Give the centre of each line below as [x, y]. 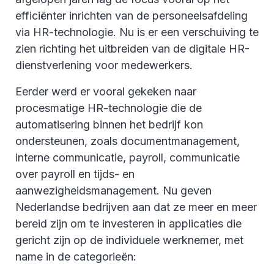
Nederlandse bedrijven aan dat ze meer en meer [136, 207]
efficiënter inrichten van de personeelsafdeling [131, 15]
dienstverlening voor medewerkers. [104, 65]
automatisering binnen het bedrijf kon [109, 124]
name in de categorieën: [76, 256]
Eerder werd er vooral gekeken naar [106, 91]
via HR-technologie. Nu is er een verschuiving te [137, 32]
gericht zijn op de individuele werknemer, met [129, 240]
